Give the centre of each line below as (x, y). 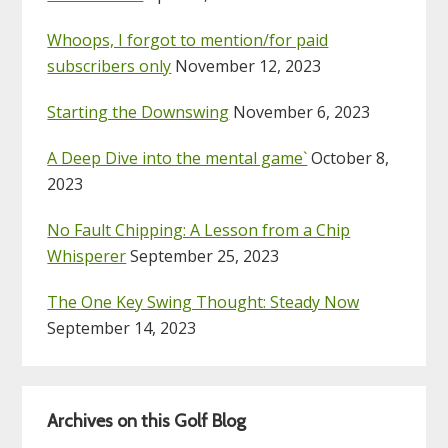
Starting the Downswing (138, 112)
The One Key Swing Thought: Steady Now (203, 302)
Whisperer (87, 256)
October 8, (350, 158)
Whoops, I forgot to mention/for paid (188, 40)
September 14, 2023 (122, 328)
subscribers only (109, 66)
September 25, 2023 (205, 256)
